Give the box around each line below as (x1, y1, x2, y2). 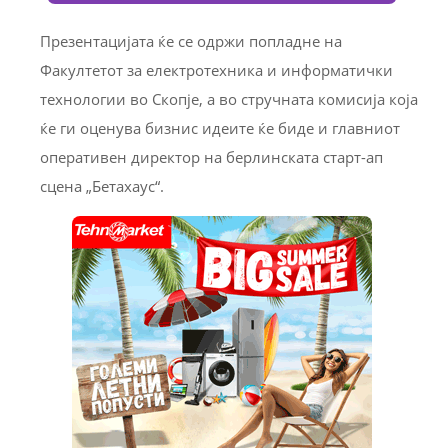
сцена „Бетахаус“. (40, 176, 164, 197)
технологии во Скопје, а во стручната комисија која (40, 89, 418, 110)
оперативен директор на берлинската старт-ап (40, 147, 383, 168)
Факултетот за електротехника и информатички (40, 60, 393, 81)
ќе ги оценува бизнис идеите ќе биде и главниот (40, 118, 400, 139)
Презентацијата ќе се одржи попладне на (40, 31, 342, 52)
